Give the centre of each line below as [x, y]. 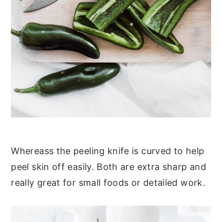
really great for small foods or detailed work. [108, 182]
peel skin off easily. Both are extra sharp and [109, 166]
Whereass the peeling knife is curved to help [108, 151]
